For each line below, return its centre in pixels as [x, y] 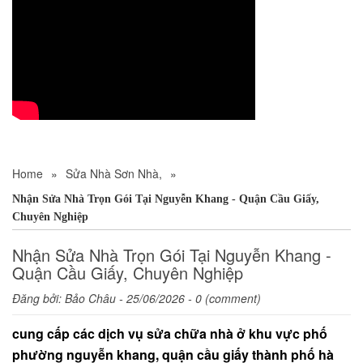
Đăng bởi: [38, 299]
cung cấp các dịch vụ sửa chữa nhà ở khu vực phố [170, 334]
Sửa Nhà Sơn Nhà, [114, 174]
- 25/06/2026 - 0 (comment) [188, 299]
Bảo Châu [90, 299]
